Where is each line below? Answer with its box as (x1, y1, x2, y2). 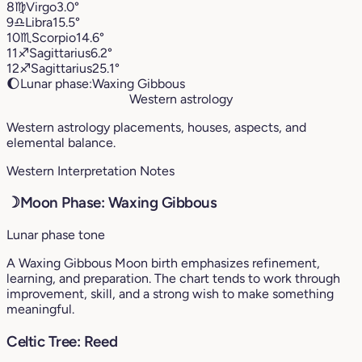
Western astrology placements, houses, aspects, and (6, 119, 306, 135)
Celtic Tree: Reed (6, 331, 118, 351)
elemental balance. (6, 134, 116, 150)
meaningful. (6, 301, 74, 318)
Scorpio (32, 29, 76, 45)
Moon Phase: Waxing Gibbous (19, 193, 217, 213)
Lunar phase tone (6, 227, 105, 243)
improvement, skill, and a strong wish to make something (6, 286, 334, 302)
